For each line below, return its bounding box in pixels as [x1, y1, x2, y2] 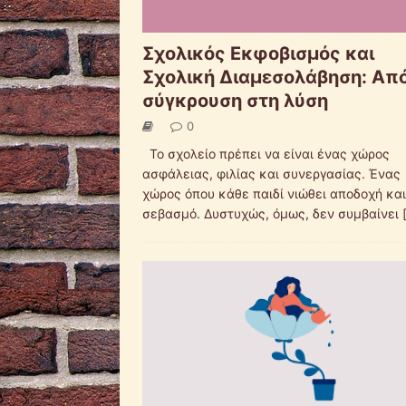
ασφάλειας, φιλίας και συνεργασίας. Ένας [142, 165, 401, 181]
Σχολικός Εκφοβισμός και [142, 42, 374, 64]
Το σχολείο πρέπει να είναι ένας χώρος [142, 145, 390, 161]
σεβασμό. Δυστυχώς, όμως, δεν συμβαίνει [142, 205, 402, 221]
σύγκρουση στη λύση [142, 89, 328, 111]
